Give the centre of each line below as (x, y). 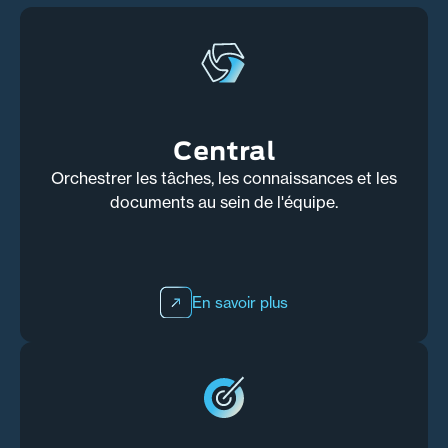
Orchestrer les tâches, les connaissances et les (224, 178)
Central (224, 151)
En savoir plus (240, 302)
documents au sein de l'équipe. (224, 202)
